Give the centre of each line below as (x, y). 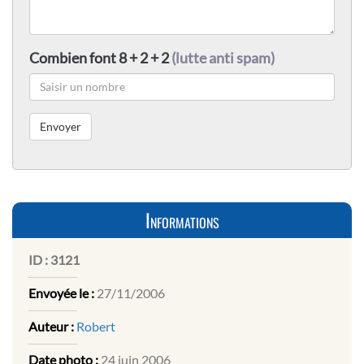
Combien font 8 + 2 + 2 (100, 57)
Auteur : (51, 326)
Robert (96, 326)
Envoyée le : (61, 292)
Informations (182, 220)
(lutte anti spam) (223, 57)
